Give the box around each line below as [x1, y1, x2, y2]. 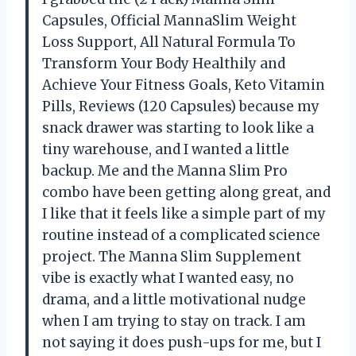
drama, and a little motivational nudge [42, 290, 306, 308]
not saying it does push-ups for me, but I [42, 333, 321, 351]
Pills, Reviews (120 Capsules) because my [42, 97, 319, 115]
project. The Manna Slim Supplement [42, 247, 301, 265]
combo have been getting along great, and [42, 183, 331, 201]
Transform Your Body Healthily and [42, 54, 285, 72]
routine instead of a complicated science [42, 226, 320, 244]
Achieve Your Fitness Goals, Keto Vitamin [42, 75, 325, 94]
